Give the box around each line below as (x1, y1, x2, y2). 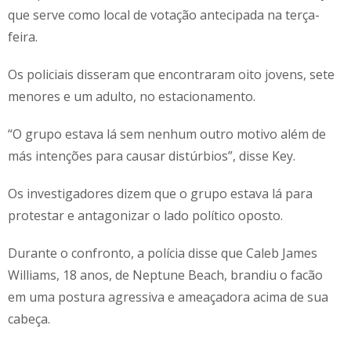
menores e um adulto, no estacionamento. (8, 87, 255, 105)
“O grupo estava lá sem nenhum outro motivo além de (8, 125, 326, 143)
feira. (8, 27, 38, 45)
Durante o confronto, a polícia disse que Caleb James (8, 244, 317, 262)
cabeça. (8, 309, 50, 327)
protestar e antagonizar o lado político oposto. (8, 206, 283, 224)
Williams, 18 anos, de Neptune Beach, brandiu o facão (8, 266, 323, 284)
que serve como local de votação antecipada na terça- (8, 5, 320, 24)
